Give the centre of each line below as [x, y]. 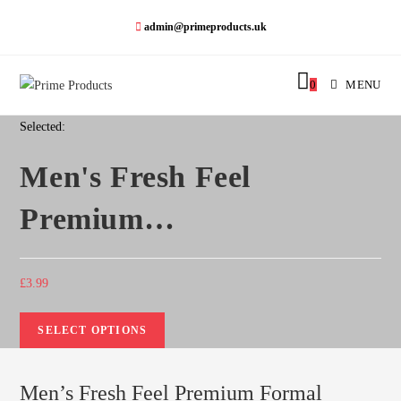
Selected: [43, 127]
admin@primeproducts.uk [204, 27]
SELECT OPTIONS [93, 330]
